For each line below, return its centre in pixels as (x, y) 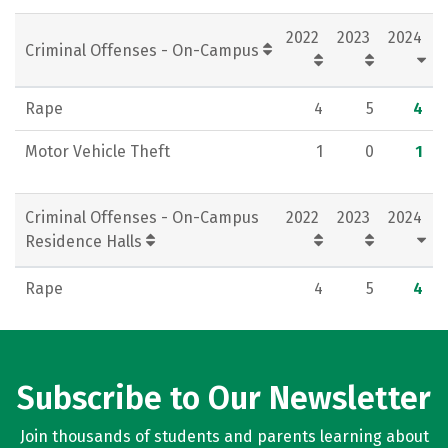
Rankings (70, 25)
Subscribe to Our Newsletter (224, 398)
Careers (298, 25)
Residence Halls (85, 241)
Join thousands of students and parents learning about (224, 436)
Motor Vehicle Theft (97, 151)
